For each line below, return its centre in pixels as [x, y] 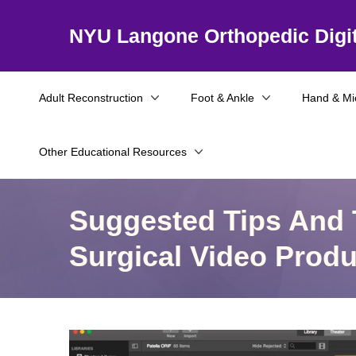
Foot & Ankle [222, 98]
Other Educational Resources [113, 152]
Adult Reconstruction [91, 98]
